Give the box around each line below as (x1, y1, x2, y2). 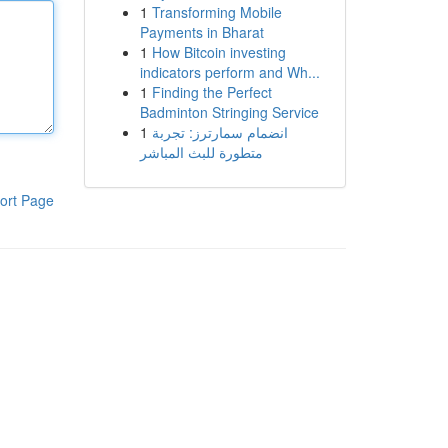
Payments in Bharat (139, 22, 264, 42)
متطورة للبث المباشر (139, 142, 263, 162)
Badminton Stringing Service (139, 102, 319, 122)
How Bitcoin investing (151, 42, 286, 62)
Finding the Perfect (151, 82, 272, 102)
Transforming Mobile (151, 2, 282, 22)
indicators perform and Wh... (139, 62, 320, 82)
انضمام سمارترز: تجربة (151, 122, 288, 142)
